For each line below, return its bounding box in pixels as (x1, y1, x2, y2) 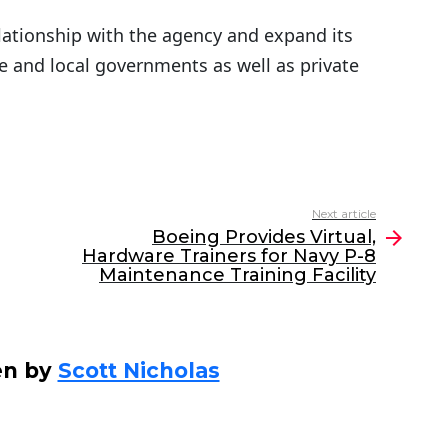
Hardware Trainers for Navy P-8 (82, 245, 376, 268)
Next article (312, 206, 376, 222)
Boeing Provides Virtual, (152, 226, 376, 249)
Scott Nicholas (57, 358, 220, 384)
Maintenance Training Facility (99, 264, 376, 287)
